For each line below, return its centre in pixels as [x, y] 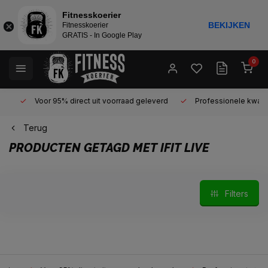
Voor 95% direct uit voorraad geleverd [90, 101]
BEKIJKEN [229, 25]
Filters [237, 193]
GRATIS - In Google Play [102, 35]
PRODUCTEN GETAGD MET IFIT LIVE [109, 148]
